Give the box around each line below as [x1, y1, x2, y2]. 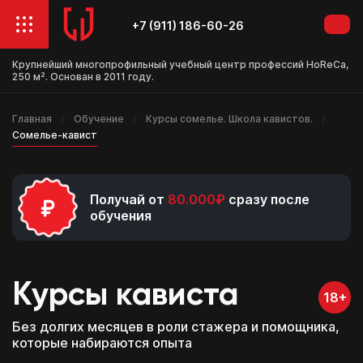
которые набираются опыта [12, 334, 192, 351]
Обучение [74, 113, 124, 125]
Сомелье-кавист [12, 129, 97, 141]
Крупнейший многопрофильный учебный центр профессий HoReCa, [12, 58, 348, 70]
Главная [12, 113, 52, 125]
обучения [90, 207, 152, 224]
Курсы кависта [12, 279, 238, 312]
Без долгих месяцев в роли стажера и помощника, [12, 318, 340, 335]
